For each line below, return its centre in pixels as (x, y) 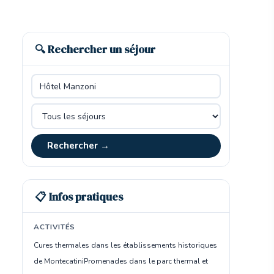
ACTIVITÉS (55, 227)
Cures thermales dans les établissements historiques (125, 245)
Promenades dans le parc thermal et (146, 261)
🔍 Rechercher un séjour (95, 50)
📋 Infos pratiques (79, 197)
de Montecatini (59, 261)
